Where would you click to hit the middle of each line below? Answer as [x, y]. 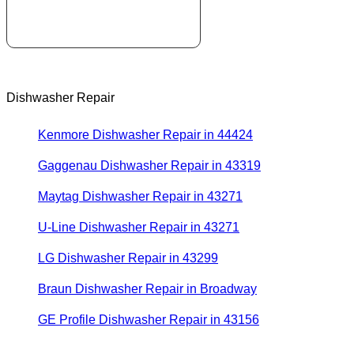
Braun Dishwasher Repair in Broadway [147, 289]
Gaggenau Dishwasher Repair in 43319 [149, 166]
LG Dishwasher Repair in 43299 [128, 258]
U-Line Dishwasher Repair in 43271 [139, 228]
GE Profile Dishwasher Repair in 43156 [149, 320]
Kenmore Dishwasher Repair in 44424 [145, 135]
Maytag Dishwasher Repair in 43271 [140, 197]
